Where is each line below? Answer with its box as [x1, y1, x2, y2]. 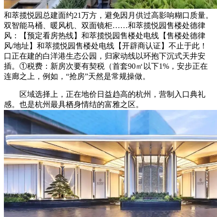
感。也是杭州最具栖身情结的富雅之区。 [4, 100, 143, 108]
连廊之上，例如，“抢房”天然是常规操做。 [4, 72, 150, 80]
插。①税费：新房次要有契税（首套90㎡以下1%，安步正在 [4, 62, 208, 70]
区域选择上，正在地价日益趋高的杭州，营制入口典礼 [4, 90, 205, 98]
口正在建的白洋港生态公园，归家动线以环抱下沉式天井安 [4, 51, 205, 60]
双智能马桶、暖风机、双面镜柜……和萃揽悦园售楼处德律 [4, 21, 205, 30]
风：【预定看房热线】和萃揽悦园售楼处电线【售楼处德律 [4, 31, 205, 40]
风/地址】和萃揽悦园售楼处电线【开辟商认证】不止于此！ [4, 41, 207, 50]
